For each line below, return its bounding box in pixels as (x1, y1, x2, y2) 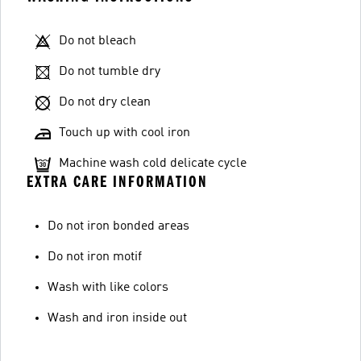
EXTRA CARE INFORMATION (27, 172, 208, 191)
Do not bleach (59, 35, 136, 48)
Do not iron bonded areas (48, 220, 189, 233)
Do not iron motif (48, 251, 142, 263)
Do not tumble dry (59, 65, 160, 78)
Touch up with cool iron (59, 127, 190, 139)
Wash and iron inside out (48, 312, 187, 325)
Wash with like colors (48, 281, 168, 294)
